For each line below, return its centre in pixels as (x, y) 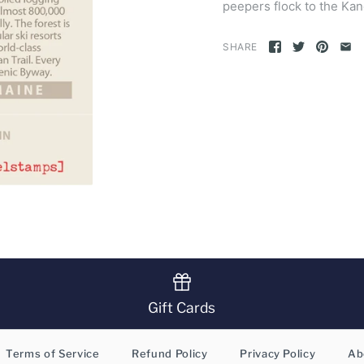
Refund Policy (170, 353)
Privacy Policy (278, 353)
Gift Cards (182, 307)
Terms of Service (53, 353)
